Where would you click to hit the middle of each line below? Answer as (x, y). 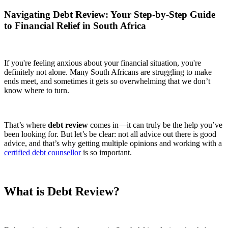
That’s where (26, 125)
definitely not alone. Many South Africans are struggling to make (108, 72)
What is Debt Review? (62, 191)
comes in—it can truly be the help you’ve (155, 125)
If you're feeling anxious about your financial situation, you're (103, 63)
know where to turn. (37, 90)
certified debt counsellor (42, 152)
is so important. (106, 152)
